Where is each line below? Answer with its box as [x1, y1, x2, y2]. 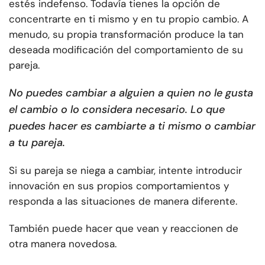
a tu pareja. [9, 135, 65, 150]
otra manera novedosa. [9, 237, 117, 251]
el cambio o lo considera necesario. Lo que [9, 102, 225, 117]
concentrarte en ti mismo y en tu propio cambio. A [9, 12, 248, 26]
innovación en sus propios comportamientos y [9, 179, 229, 193]
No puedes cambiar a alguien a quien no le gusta [9, 86, 253, 101]
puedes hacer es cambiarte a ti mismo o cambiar [9, 119, 256, 134]
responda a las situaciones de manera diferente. [9, 195, 237, 208]
